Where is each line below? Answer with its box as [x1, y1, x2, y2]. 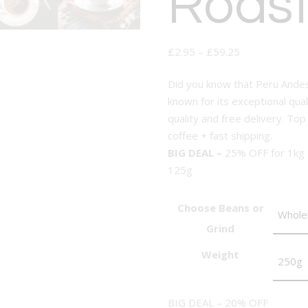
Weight [201, 247, 239, 261]
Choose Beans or [177, 200, 264, 214]
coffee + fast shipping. [168, 129, 272, 143]
